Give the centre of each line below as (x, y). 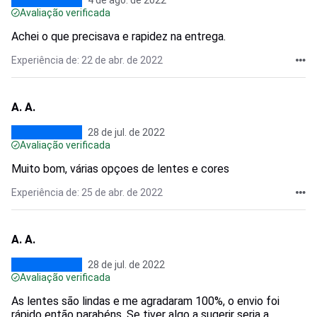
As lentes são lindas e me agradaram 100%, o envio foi (145, 301)
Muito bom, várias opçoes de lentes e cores (120, 169)
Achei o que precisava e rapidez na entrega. (119, 36)
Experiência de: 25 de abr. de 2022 (87, 192)
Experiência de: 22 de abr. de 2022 (87, 60)
